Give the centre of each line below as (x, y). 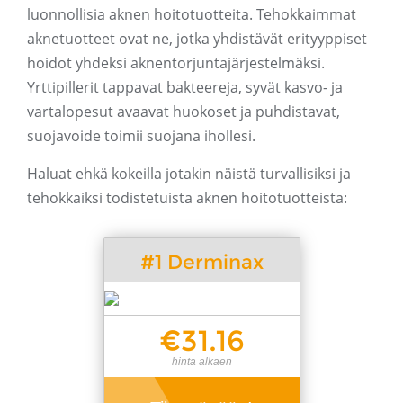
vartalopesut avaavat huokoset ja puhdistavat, (184, 112)
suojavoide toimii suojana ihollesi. (141, 136)
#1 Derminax (201, 263)
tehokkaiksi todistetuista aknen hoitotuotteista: (187, 198)
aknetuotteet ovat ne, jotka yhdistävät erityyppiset (197, 39)
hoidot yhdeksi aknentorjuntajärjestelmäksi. (176, 63)
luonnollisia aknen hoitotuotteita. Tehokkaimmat (192, 15)
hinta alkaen (201, 362)
